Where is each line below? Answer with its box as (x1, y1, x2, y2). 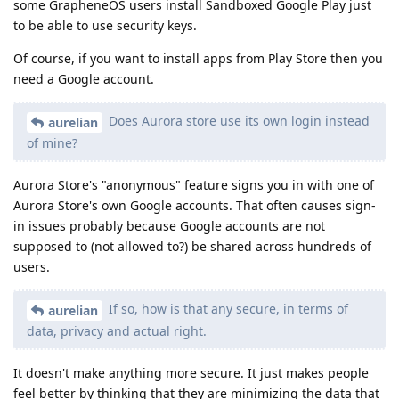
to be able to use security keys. (13, 17, 197, 35)
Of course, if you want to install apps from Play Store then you (13, 50, 383, 68)
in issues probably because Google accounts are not (13, 217, 325, 235)
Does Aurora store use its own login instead (105, 112, 370, 130)
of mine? (27, 134, 77, 152)
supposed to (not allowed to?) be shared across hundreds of (13, 238, 371, 256)
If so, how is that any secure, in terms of (105, 300, 348, 318)
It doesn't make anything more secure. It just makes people (13, 363, 369, 381)
